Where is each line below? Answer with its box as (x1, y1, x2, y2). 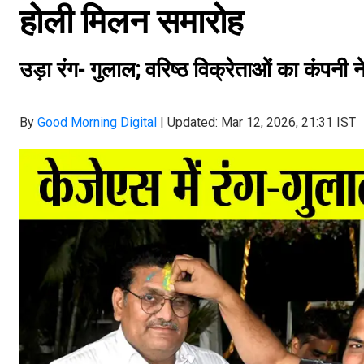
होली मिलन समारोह (19, 2, 243, 41)
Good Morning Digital (37, 115, 157, 130)
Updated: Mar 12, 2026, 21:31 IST (167, 115, 356, 130)
